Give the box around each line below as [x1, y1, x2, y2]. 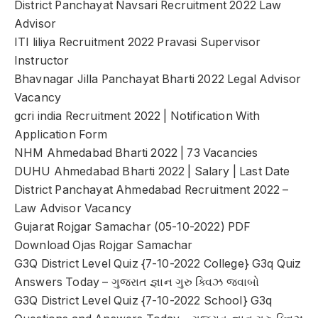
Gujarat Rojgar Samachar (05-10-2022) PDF [14, 220, 251, 234]
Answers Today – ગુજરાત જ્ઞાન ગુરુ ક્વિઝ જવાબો [14, 275, 260, 290]
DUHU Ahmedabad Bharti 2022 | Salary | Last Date [14, 165, 290, 179]
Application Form [14, 128, 108, 142]
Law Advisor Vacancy [14, 202, 132, 216]
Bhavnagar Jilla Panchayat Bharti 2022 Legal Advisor [14, 72, 302, 87]
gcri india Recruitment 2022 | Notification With [14, 109, 261, 124]
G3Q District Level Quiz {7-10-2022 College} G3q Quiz [14, 257, 302, 271]
